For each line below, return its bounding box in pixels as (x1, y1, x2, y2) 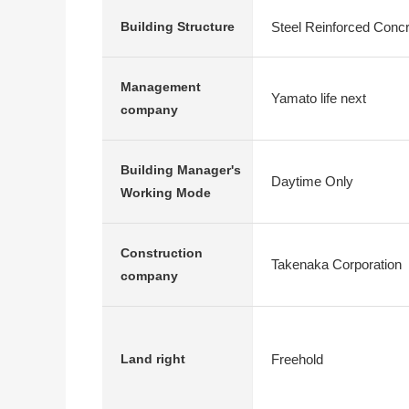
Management (121, 79, 201, 94)
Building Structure (121, 19, 235, 34)
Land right (121, 351, 185, 366)
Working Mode (121, 185, 211, 200)
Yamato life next (271, 90, 366, 106)
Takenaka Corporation (271, 257, 402, 272)
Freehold (271, 351, 323, 367)
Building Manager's (121, 163, 241, 177)
